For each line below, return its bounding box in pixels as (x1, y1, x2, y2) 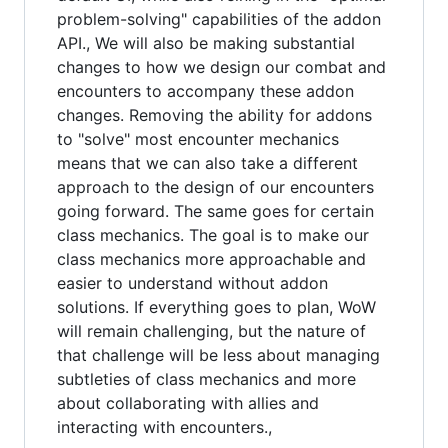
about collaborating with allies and (57, 393, 319, 413)
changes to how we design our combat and (57, 57, 386, 77)
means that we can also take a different (57, 153, 358, 173)
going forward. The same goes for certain (57, 201, 374, 221)
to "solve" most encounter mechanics (57, 129, 339, 149)
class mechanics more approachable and (57, 249, 366, 269)
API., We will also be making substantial (57, 33, 355, 53)
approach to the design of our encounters (57, 177, 374, 197)
